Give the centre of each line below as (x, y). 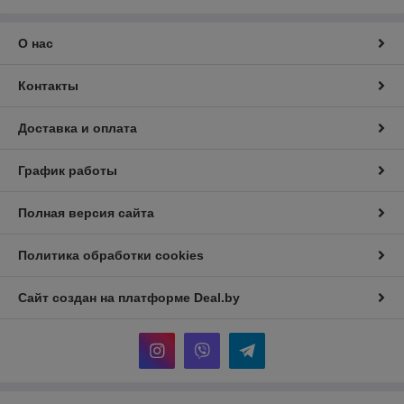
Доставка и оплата (78, 129)
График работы (68, 171)
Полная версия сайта (86, 213)
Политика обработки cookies (111, 256)
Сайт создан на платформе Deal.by (129, 298)
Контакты (48, 86)
